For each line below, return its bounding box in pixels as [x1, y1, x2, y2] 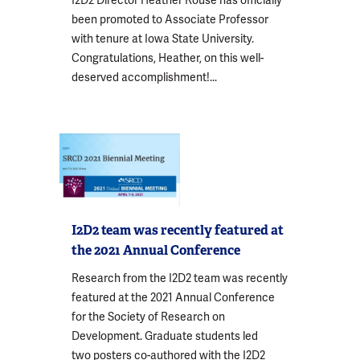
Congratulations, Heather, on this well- [72, 51, 264, 65]
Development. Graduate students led [72, 328, 258, 343]
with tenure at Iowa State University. [72, 31, 254, 46]
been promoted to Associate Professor [72, 12, 268, 27]
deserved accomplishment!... [72, 70, 217, 84]
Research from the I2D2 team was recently [72, 270, 288, 285]
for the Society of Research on [72, 309, 225, 324]
